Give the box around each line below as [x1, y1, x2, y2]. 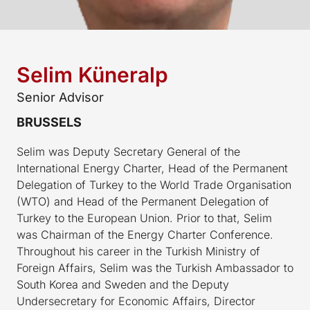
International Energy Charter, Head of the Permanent [17, 161, 288, 175]
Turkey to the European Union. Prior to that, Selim [17, 210, 272, 225]
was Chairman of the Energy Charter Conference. [17, 227, 273, 241]
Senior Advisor [17, 89, 104, 104]
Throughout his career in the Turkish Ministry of [17, 244, 260, 258]
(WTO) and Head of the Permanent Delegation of [17, 194, 269, 208]
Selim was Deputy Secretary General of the [17, 144, 240, 158]
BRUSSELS [17, 114, 82, 129]
